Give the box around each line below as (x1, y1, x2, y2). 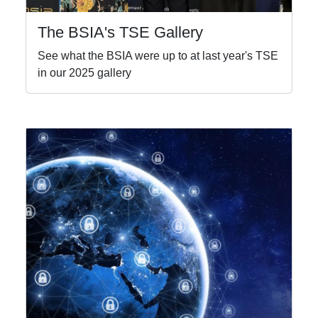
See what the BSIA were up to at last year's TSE (38, 50, 278, 62)
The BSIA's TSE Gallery (38, 23, 203, 42)
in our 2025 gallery (38, 67, 131, 79)
